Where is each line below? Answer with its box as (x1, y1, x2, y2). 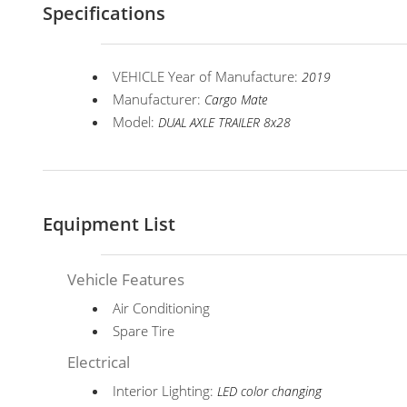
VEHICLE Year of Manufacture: (113, 67, 303, 85)
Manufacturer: (113, 90, 205, 108)
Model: (113, 113, 159, 131)
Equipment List (43, 212, 175, 236)
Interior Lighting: (113, 382, 218, 400)
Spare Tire (113, 322, 175, 340)
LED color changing (217, 383, 323, 400)
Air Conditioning (113, 299, 211, 317)
